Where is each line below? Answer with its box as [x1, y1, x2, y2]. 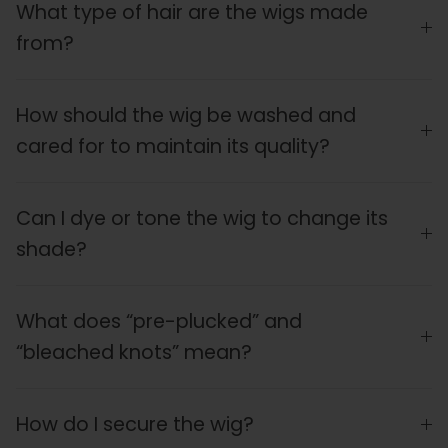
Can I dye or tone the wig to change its [16, 205, 388, 233]
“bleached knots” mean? [16, 339, 252, 367]
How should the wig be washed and [16, 102, 356, 130]
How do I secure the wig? [16, 411, 254, 439]
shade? [16, 236, 87, 264]
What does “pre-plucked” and [16, 308, 302, 336]
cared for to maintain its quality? [16, 133, 330, 161]
